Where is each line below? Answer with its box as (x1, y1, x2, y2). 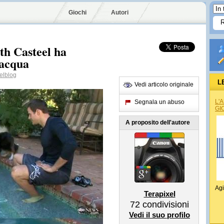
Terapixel (143, 189, 175, 198)
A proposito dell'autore (125, 119, 190, 126)
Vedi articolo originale (134, 81, 193, 88)
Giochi (68, 9, 86, 16)
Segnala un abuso (134, 98, 184, 105)
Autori (111, 9, 128, 16)
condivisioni (140, 199, 189, 209)
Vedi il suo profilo (129, 210, 190, 219)
